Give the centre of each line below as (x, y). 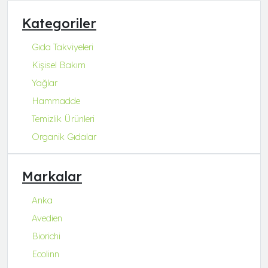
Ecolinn (45, 254)
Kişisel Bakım (59, 65)
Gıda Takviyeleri (63, 47)
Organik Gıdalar (64, 136)
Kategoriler (59, 23)
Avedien (47, 218)
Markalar (52, 176)
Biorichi (46, 236)
